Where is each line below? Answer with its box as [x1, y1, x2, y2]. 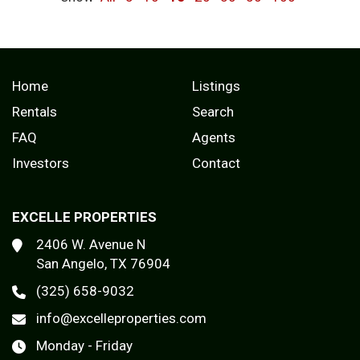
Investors [12, 155, 69, 172]
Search [192, 104, 234, 121]
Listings [192, 78, 240, 95]
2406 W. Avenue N [36, 236, 145, 253]
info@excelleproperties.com [36, 310, 207, 327]
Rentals [12, 104, 57, 121]
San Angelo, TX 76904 [36, 256, 170, 272]
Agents [192, 129, 235, 146]
